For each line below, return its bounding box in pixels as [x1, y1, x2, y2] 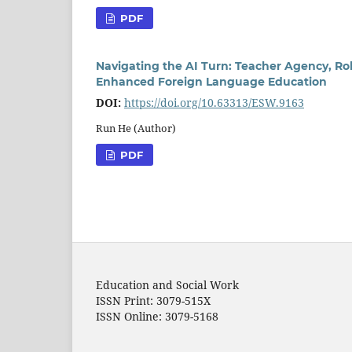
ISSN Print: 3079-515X [96, 293, 211, 309]
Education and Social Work [96, 277, 239, 293]
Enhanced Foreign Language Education [96, 75, 327, 90]
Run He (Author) [96, 121, 176, 136]
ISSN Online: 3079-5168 [96, 309, 218, 324]
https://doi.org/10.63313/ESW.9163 [124, 95, 304, 111]
